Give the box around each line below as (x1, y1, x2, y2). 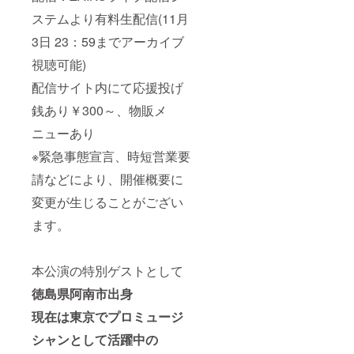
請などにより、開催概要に (32, 169, 183, 188)
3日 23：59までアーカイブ (32, 32, 184, 51)
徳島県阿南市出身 (32, 284, 133, 303)
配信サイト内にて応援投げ (32, 77, 183, 96)
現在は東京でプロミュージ (32, 307, 183, 326)
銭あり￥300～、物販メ (32, 100, 167, 119)
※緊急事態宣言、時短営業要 (32, 146, 190, 165)
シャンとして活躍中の (32, 330, 158, 348)
